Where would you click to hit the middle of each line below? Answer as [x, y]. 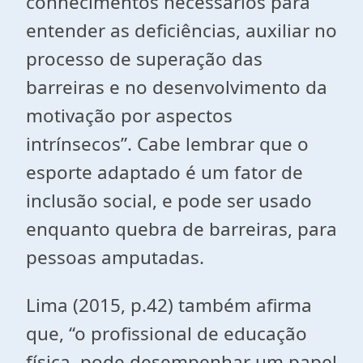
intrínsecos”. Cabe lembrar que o [167, 144]
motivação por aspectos [129, 115]
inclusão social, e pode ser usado [169, 201]
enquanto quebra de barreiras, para [181, 229]
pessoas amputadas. [115, 257]
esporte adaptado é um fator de [164, 172]
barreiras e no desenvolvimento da [177, 87]
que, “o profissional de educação [167, 333]
